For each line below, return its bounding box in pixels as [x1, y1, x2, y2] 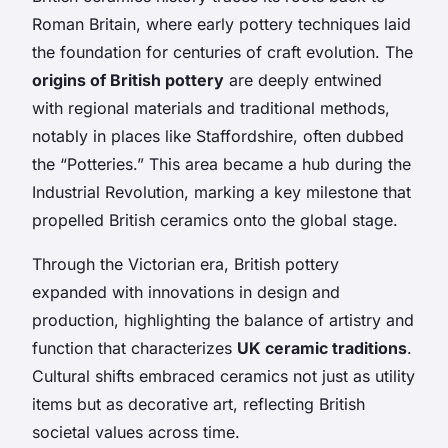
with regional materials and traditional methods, [32, 97, 390, 118]
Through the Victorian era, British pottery [32, 253, 339, 274]
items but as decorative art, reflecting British [32, 393, 365, 414]
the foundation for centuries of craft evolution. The [32, 41, 413, 62]
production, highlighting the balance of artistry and [32, 309, 414, 330]
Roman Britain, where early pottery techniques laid [32, 13, 411, 34]
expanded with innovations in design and [32, 281, 340, 302]
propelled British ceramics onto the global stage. [32, 209, 398, 230]
